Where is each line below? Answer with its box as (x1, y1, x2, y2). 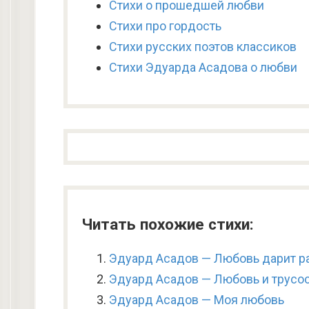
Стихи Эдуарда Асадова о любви (109, 60, 297, 74)
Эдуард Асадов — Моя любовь (109, 292, 284, 307)
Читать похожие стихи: (81, 215, 254, 233)
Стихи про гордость (109, 19, 221, 33)
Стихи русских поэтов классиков (109, 39, 297, 54)
